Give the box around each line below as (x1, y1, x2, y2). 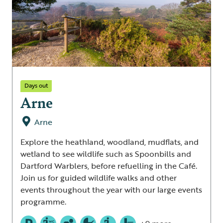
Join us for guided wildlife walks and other (20, 171, 177, 184)
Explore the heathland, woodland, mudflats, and (20, 135, 199, 148)
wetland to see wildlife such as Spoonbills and (20, 147, 191, 160)
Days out (24, 80, 48, 90)
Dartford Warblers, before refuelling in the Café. (20, 159, 197, 172)
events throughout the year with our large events (20, 183, 202, 196)
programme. (20, 195, 66, 208)
